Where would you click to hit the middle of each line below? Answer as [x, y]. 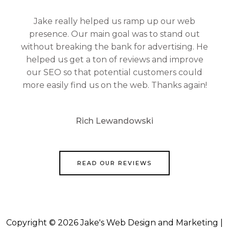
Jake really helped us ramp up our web [114, 21]
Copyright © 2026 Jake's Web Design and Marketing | [114, 222]
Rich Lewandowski [114, 121]
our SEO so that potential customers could [114, 72]
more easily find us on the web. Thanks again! [114, 85]
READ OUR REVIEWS [114, 163]
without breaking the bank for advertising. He [114, 47]
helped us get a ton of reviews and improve [114, 59]
